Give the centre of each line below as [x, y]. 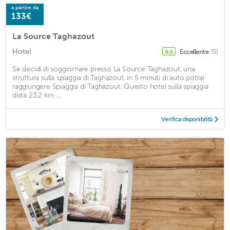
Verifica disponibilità [187, 119]
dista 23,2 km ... [36, 95]
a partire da [25, 8]
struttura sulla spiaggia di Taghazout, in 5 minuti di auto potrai [108, 78]
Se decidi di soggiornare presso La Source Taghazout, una [104, 69]
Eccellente [195, 52]
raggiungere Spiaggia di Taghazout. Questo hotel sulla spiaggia [110, 87]
